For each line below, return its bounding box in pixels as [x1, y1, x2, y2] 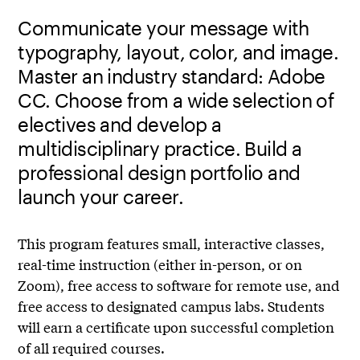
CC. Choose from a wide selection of [18, 88, 334, 112]
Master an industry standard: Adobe [18, 63, 325, 88]
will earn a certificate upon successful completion [18, 316, 335, 337]
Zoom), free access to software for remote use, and [18, 274, 341, 295]
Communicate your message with [18, 15, 309, 39]
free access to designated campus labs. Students [18, 295, 325, 316]
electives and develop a [18, 112, 222, 136]
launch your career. [18, 184, 183, 208]
